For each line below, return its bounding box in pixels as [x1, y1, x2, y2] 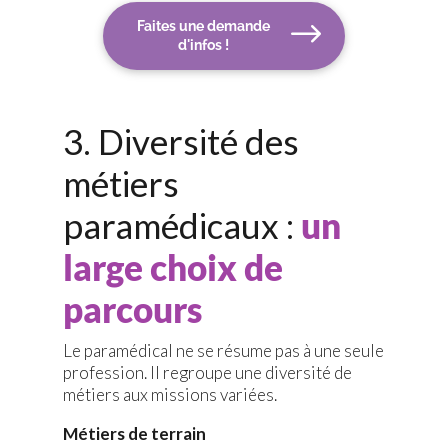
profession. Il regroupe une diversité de [62, 362, 352, 384]
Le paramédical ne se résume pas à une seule [62, 340, 384, 362]
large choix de [62, 246, 283, 289]
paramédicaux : [62, 204, 301, 247]
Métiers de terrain [62, 423, 206, 445]
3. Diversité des [62, 120, 299, 163]
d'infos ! [178, 37, 230, 54]
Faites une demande [137, 18, 271, 35]
